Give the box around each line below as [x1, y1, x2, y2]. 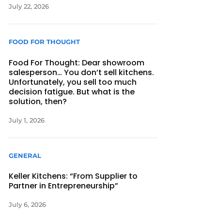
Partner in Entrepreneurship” [9, 180, 119, 191]
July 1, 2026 [9, 116, 45, 124]
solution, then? [9, 95, 67, 107]
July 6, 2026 [9, 200, 46, 208]
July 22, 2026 [9, 2, 49, 11]
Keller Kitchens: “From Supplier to [9, 170, 138, 182]
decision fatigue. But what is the [9, 86, 135, 97]
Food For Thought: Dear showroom [9, 57, 145, 68]
